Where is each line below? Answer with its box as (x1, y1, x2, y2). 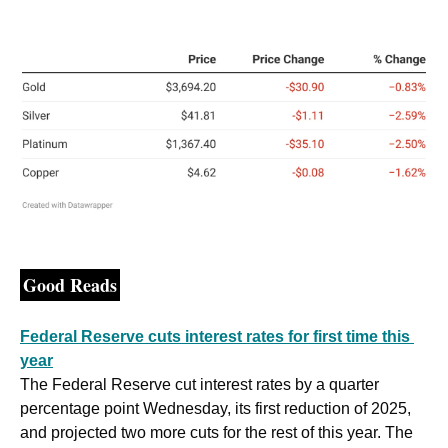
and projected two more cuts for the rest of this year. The (20, 424, 413, 442)
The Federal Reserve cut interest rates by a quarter (20, 376, 379, 394)
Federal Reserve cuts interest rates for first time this (20, 328, 410, 346)
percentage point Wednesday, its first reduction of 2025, (20, 400, 411, 418)
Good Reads (23, 272, 117, 299)
